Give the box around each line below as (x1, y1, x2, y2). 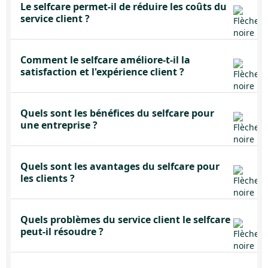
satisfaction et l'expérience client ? (20, 65, 184, 78)
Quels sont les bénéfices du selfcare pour (20, 106, 214, 120)
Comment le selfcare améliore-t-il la (20, 53, 190, 66)
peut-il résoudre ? (20, 225, 103, 238)
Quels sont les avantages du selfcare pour (20, 160, 220, 173)
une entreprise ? (20, 118, 98, 132)
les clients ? (20, 172, 75, 185)
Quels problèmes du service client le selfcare (20, 213, 230, 226)
